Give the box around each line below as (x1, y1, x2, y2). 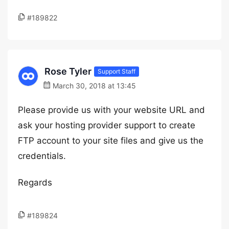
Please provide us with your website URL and (18, 105, 205, 115)
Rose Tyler (44, 66, 91, 77)
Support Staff (98, 67, 135, 75)
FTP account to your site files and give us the (18, 135, 203, 146)
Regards (18, 177, 52, 188)
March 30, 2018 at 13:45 (51, 81, 136, 90)
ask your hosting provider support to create (18, 120, 195, 130)
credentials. (18, 151, 66, 161)
